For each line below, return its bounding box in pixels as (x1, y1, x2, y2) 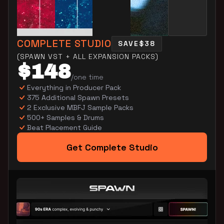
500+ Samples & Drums (27, 112, 104, 122)
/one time (71, 72, 103, 81)
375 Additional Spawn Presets (27, 92, 129, 102)
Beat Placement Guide (27, 122, 102, 132)
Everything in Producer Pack (27, 82, 121, 92)
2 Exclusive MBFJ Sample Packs (27, 102, 133, 112)
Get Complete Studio (66, 141, 158, 153)
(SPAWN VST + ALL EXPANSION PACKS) (17, 51, 158, 61)
